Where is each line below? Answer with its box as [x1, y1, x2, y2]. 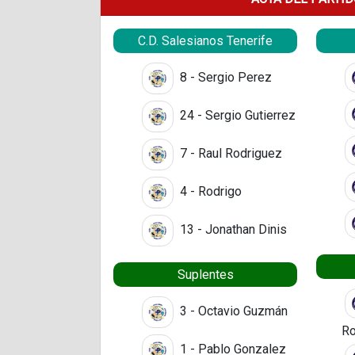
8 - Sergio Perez [177, 69, 272, 85]
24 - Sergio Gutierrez [177, 107, 296, 123]
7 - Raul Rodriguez [177, 145, 282, 161]
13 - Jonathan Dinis [177, 221, 287, 237]
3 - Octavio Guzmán [177, 303, 288, 319]
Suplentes [177, 266, 234, 282]
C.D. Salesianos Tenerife [138, 32, 273, 48]
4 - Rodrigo [177, 183, 242, 199]
